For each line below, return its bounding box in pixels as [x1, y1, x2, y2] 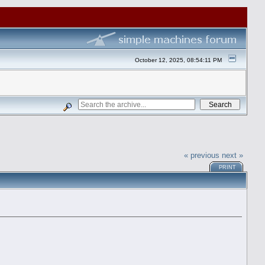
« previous [184, 150, 220, 160]
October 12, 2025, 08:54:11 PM [135, 57, 222, 63]
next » [222, 150, 244, 160]
